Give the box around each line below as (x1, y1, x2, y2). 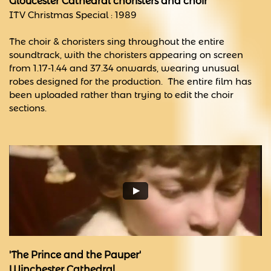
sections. (9, 102, 47, 114)
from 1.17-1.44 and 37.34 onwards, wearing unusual (9, 62, 239, 74)
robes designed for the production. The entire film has (9, 76, 252, 87)
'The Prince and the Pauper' (9, 249, 141, 261)
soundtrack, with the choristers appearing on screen (9, 49, 243, 60)
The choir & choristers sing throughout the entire (9, 36, 224, 47)
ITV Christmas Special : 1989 (9, 9, 137, 21)
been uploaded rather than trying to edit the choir (9, 89, 233, 100)
